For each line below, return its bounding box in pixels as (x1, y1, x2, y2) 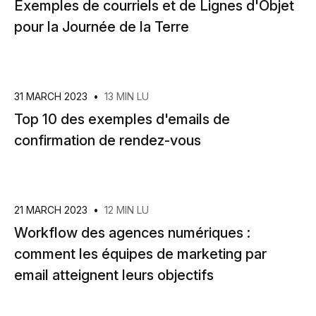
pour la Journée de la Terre (14, 18, 189, 35)
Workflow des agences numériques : (14, 224, 250, 241)
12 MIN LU (104, 204, 149, 216)
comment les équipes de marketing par (14, 245, 267, 262)
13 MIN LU (104, 90, 149, 102)
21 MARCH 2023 (14, 204, 90, 216)
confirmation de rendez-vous (14, 132, 201, 149)
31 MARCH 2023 (14, 90, 90, 102)
